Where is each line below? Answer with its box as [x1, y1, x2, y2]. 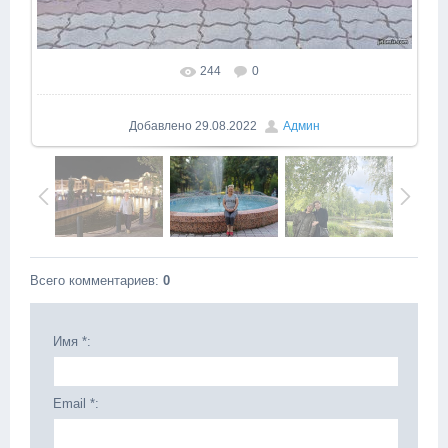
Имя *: [53, 334, 91, 350]
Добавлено [128, 119, 192, 134]
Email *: [53, 396, 99, 412]
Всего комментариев [30, 273, 155, 289]
